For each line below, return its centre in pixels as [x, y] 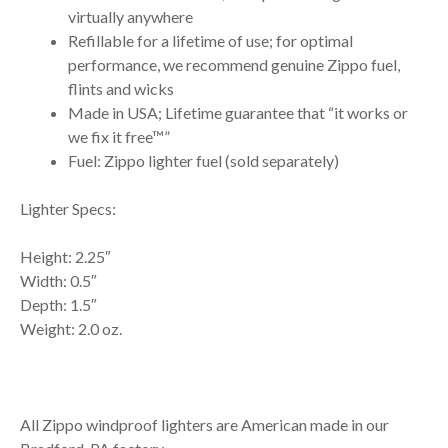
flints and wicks [121, 88]
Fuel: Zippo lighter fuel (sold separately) [203, 160]
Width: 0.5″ [58, 280]
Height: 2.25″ [65, 256]
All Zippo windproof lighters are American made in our [204, 424]
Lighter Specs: [68, 208]
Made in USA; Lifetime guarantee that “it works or [238, 112]
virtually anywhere [130, 16]
